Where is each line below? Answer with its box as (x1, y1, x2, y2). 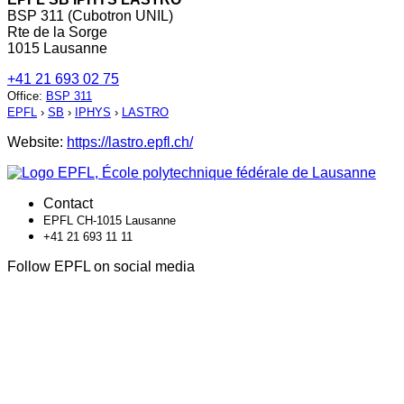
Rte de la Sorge (7, 24, 107, 41)
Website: (7, 134, 67, 151)
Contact (43, 196, 93, 212)
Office (7, 89, 39, 104)
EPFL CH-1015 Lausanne (43, 214, 176, 228)
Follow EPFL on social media (7, 259, 195, 275)
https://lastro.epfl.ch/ (67, 134, 193, 151)
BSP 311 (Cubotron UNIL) (7, 8, 173, 24)
